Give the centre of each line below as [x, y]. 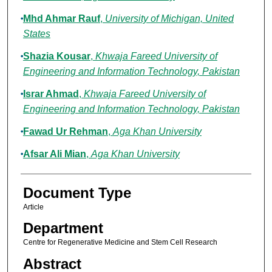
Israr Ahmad [51, 94]
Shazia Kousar [56, 56]
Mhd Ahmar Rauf [61, 19]
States [36, 34]
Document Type [77, 193]
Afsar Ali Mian [54, 154]
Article [33, 207]
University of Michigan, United [169, 19]
